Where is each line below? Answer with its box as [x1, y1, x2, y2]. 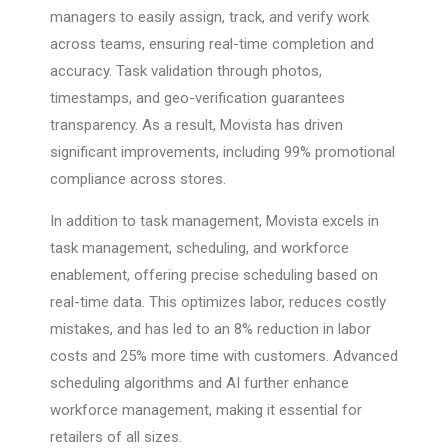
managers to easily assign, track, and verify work [50, 8, 369, 27]
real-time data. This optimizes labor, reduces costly [50, 293, 386, 312]
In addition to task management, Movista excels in [50, 212, 379, 231]
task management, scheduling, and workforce [50, 239, 349, 258]
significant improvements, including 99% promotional [50, 143, 395, 162]
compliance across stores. [50, 170, 226, 189]
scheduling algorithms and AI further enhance [50, 374, 349, 393]
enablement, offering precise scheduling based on [50, 266, 378, 285]
